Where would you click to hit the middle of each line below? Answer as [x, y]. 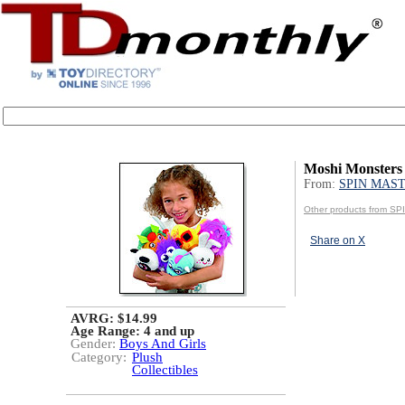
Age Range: [107, 331]
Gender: [95, 344]
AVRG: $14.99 [114, 318]
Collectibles [165, 370]
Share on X [338, 240]
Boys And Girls [163, 344]
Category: [99, 357]
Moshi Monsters [353, 169]
